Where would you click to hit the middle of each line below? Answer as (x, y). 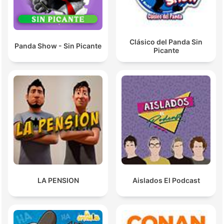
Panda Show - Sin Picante (58, 46)
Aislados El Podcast (166, 180)
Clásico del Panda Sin (166, 41)
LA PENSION (58, 180)
